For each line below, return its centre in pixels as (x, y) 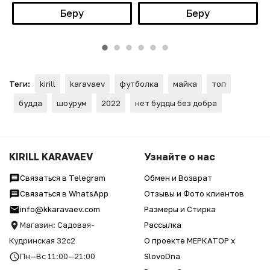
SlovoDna (162, 256)
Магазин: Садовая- (57, 224)
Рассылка (163, 224)
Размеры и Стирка (180, 209)
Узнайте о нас (180, 156)
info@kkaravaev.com (60, 209)
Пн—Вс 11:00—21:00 (58, 256)
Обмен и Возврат (178, 177)
